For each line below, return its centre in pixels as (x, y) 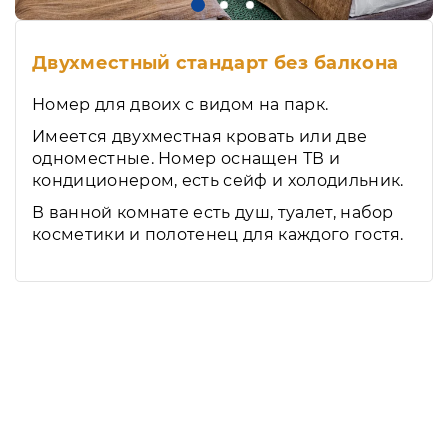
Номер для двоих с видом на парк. (180, 105)
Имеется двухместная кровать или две (200, 137)
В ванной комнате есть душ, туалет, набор (213, 213)
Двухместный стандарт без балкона (215, 63)
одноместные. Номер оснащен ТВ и (186, 159)
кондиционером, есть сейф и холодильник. (218, 181)
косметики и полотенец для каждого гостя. (218, 235)
